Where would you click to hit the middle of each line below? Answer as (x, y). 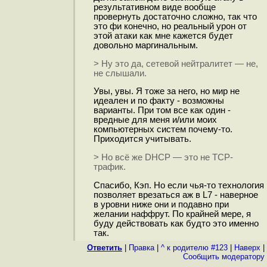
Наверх (247, 248)
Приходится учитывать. (142, 139)
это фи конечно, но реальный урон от (170, 26)
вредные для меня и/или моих (155, 120)
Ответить (105, 248)
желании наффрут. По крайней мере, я (172, 214)
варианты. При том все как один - (162, 111)
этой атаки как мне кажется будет (163, 35)
